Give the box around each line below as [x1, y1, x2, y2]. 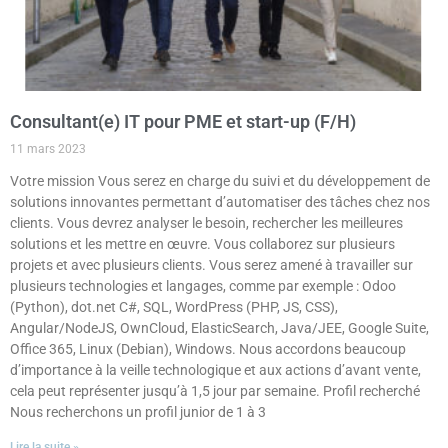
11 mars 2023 [10, 142, 86, 157]
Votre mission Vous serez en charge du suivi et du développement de [10, 173, 430, 190]
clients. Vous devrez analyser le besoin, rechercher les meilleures [10, 215, 403, 232]
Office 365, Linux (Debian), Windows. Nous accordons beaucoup [10, 341, 406, 358]
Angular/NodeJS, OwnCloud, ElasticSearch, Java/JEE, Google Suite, [10, 320, 429, 337]
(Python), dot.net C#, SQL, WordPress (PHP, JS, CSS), [10, 299, 338, 316]
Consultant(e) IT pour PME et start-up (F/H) [10, 111, 356, 133]
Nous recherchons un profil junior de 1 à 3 [10, 404, 266, 421]
